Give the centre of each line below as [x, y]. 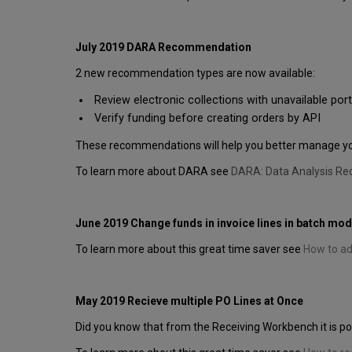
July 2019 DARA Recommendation [163, 48]
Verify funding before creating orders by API [206, 119]
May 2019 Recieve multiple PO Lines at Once [189, 301]
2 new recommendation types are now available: [195, 73]
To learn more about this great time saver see [189, 249]
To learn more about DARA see [153, 171]
